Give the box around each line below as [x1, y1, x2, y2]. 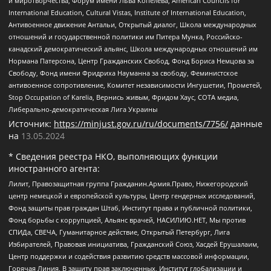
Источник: [8, 117, 54, 129]
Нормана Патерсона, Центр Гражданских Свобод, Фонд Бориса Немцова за [8, 56, 254, 65]
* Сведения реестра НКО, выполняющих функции [8, 150, 218, 162]
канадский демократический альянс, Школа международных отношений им [8, 44, 258, 53]
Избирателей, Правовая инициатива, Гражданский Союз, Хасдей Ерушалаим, [8, 240, 259, 249]
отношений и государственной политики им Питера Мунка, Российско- [8, 31, 243, 41]
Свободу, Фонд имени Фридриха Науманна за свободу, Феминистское [8, 68, 238, 77]
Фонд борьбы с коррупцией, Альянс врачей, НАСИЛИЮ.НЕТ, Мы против [8, 215, 246, 225]
